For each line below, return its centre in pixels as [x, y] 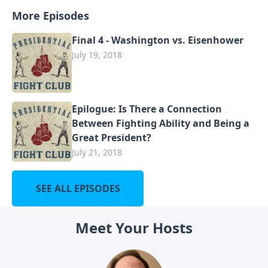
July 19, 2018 [97, 54]
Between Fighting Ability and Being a [161, 123]
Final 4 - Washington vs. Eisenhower [158, 40]
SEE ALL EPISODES [78, 188]
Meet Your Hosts [134, 227]
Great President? [112, 137]
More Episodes [51, 15]
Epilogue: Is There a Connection [147, 109]
